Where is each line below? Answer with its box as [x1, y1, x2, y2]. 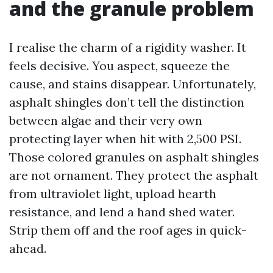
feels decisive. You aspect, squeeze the [9, 58, 230, 73]
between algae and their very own [9, 113, 202, 128]
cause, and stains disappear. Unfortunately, [9, 76, 256, 91]
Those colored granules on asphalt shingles [9, 149, 259, 165]
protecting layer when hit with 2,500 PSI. [9, 131, 241, 146]
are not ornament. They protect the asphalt [9, 168, 258, 183]
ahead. [9, 241, 46, 256]
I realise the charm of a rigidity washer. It [9, 40, 246, 55]
